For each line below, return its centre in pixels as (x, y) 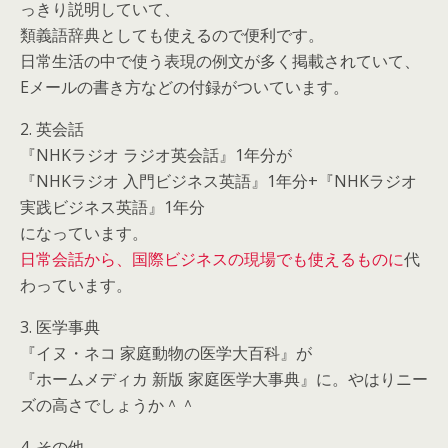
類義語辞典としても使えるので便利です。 (172, 35)
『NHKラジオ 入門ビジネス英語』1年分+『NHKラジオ (218, 181)
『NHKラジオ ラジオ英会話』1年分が (156, 155)
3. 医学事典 (60, 327)
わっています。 (76, 285)
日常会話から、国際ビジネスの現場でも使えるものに (212, 259)
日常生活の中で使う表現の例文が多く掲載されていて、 (220, 61)
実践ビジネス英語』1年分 (112, 207)
